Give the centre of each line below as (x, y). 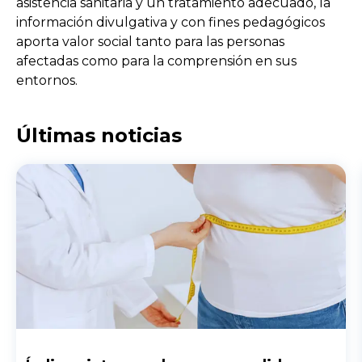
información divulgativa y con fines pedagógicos (170, 22)
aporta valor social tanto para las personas (150, 42)
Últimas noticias (99, 135)
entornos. (47, 80)
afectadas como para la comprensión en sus (156, 61)
